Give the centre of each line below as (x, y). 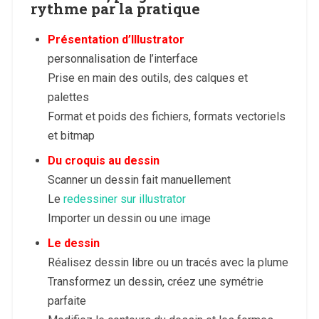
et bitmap (71, 135)
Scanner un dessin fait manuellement (139, 179)
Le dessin (73, 243)
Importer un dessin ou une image (129, 218)
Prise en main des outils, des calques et (147, 78)
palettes (68, 97)
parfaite (67, 300)
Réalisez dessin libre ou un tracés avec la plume (168, 262)
